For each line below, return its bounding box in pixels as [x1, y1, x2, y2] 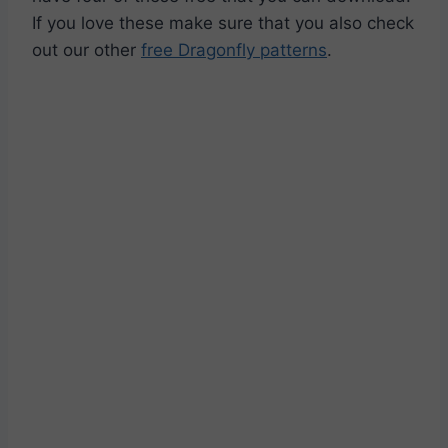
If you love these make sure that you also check [32, 13, 414, 34]
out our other [32, 40, 141, 61]
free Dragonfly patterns [141, 40, 327, 61]
